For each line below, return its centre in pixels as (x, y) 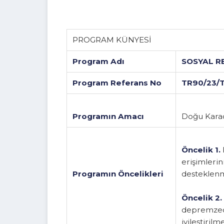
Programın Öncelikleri (124, 195)
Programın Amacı (114, 134)
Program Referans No (123, 99)
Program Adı (104, 76)
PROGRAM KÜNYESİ (118, 54)
